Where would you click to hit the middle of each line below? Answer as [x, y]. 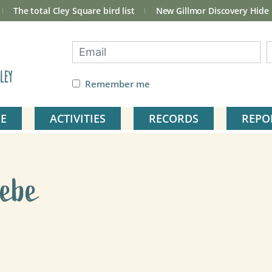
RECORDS [174, 119]
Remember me [117, 84]
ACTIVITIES [78, 119]
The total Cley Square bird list [74, 10]
